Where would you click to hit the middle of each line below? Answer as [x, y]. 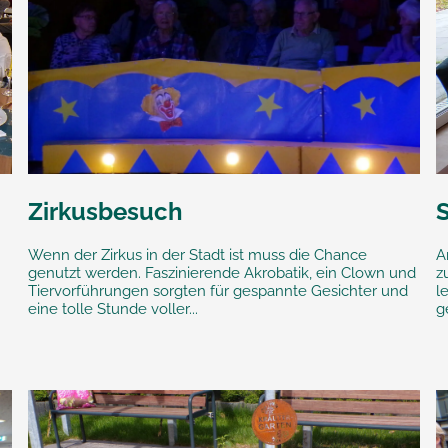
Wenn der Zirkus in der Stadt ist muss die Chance [197, 255]
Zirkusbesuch [105, 212]
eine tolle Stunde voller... [112, 309]
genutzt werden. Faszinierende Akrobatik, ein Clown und [221, 273]
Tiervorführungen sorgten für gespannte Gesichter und [217, 291]
